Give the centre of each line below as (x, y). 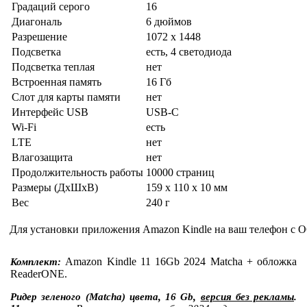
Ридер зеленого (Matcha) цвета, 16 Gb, (106, 296)
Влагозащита (42, 157)
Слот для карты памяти (66, 97)
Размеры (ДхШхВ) (55, 187)
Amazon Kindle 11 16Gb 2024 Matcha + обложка (181, 261)
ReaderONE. (39, 273)
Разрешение (39, 36)
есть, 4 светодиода (189, 51)
